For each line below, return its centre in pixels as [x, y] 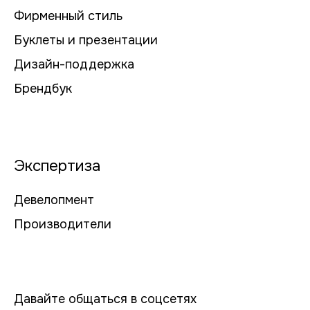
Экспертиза [57, 166]
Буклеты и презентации [86, 40]
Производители [63, 225]
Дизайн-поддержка [74, 65]
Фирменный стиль [68, 16]
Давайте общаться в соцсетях [105, 299]
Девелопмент [54, 200]
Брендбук [43, 89]
